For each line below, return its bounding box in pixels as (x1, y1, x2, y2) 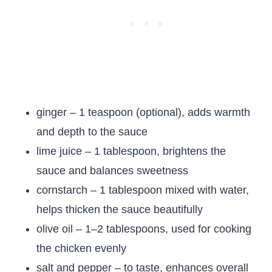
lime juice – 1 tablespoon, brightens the (36, 145, 226, 157)
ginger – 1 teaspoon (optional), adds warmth (36, 106, 250, 118)
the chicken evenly (36, 242, 126, 254)
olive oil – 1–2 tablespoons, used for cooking (36, 223, 251, 235)
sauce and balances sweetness (36, 165, 188, 177)
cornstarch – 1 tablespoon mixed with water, (36, 184, 249, 196)
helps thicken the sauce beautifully (36, 203, 203, 216)
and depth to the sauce (36, 126, 148, 138)
